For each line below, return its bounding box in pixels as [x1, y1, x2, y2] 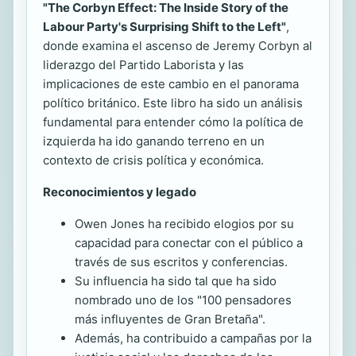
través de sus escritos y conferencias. [75, 253, 288, 269]
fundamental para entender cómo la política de [43, 114, 304, 130]
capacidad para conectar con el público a [75, 234, 303, 250]
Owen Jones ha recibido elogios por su [75, 215, 294, 231]
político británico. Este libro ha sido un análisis [43, 95, 303, 110]
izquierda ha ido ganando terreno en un [43, 133, 265, 149]
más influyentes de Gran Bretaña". [75, 311, 265, 327]
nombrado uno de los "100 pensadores [75, 292, 292, 308]
